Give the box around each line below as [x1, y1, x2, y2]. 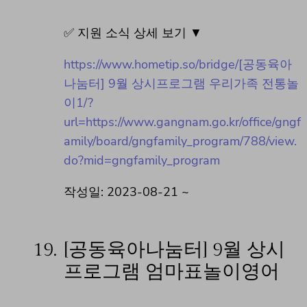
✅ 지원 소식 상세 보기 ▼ [64, 25, 202, 42]
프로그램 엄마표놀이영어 [64, 260, 280, 284]
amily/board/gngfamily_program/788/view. [64, 133, 297, 150]
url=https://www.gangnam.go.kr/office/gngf [64, 114, 301, 131]
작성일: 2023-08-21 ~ [64, 184, 189, 201]
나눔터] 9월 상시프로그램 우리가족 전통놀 [64, 75, 299, 93]
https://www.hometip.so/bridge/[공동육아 [64, 56, 292, 73]
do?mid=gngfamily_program [64, 152, 220, 169]
